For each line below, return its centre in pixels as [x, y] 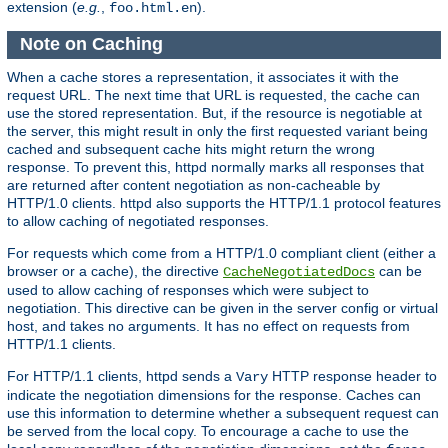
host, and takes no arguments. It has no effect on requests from [208, 326]
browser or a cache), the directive [115, 271]
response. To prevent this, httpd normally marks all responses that [215, 167]
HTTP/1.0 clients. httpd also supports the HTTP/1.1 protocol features [224, 203]
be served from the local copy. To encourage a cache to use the [208, 431]
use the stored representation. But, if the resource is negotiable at [214, 113]
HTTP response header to [352, 376]
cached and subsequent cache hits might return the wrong [191, 149]
